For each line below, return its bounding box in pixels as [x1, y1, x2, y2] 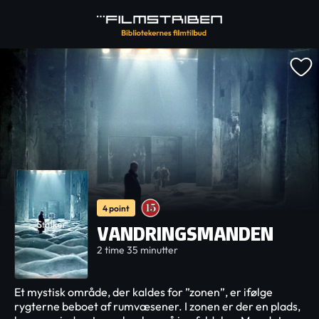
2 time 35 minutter [97, 244, 178, 256]
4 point [103, 202, 130, 214]
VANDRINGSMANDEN [97, 221, 273, 246]
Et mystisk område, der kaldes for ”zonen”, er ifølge [14, 285, 273, 299]
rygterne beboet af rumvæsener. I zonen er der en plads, [14, 299, 300, 313]
